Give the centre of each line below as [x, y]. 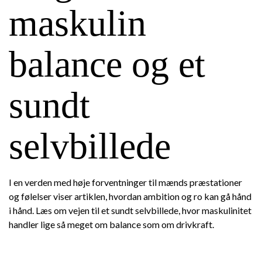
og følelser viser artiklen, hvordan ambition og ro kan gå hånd [130, 196]
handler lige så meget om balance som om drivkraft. [111, 224]
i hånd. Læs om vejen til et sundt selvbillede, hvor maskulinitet [130, 210]
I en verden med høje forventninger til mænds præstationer [125, 182]
